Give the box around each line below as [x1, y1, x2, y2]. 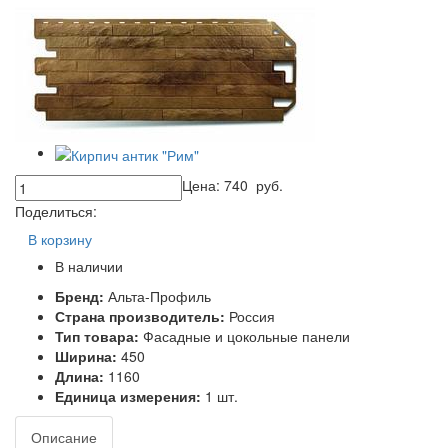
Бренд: [55, 285, 108, 306]
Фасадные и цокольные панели [143, 325, 350, 346]
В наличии [55, 255, 123, 276]
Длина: [55, 365, 108, 386]
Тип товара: [55, 325, 143, 346]
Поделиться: [15, 200, 97, 221]
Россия [229, 305, 275, 326]
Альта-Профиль [108, 285, 211, 306]
